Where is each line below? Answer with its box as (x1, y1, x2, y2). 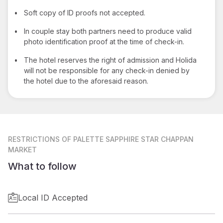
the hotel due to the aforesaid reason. (24, 76, 148, 85)
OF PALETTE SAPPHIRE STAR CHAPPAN (62, 134, 194, 143)
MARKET (8, 145, 37, 154)
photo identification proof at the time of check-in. (24, 37, 184, 46)
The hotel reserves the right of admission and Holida (24, 55, 197, 64)
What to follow (8, 160, 77, 172)
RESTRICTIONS (8, 134, 60, 143)
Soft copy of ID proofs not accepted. (24, 8, 145, 17)
